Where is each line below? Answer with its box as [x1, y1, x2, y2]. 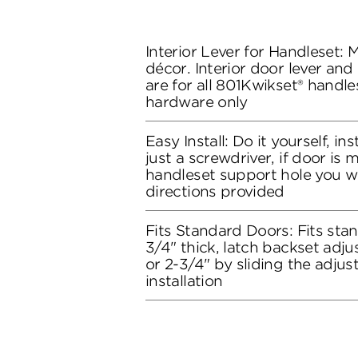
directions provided [145, 182, 284, 200]
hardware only [145, 93, 248, 110]
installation [145, 272, 223, 289]
